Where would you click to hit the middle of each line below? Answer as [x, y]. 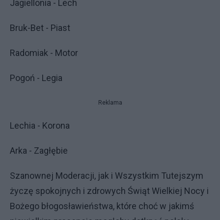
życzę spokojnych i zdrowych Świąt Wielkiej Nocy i [109, 191]
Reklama [110, 103]
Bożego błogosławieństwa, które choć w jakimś [102, 206]
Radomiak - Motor [44, 53]
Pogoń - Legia [36, 78]
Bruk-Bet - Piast [40, 28]
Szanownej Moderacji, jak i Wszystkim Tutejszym [107, 176]
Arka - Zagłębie [39, 151]
